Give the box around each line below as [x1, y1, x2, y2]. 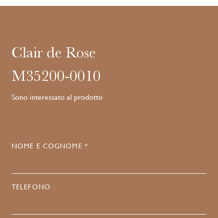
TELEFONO [12, 183, 51, 191]
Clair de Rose [12, 43, 96, 61]
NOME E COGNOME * [12, 142, 88, 150]
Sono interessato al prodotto [12, 92, 103, 102]
